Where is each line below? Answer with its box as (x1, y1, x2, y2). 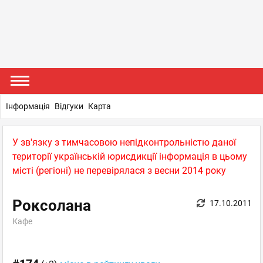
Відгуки (55, 102, 83, 111)
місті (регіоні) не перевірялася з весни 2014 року (12, 165, 226, 176)
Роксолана (12, 197, 91, 214)
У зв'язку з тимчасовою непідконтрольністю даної (12, 137, 236, 148)
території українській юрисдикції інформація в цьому (12, 151, 247, 162)
